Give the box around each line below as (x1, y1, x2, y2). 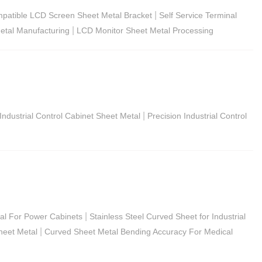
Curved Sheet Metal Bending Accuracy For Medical (44, 226, 233, 236)
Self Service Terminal (159, 10, 237, 20)
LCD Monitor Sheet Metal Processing (77, 25, 213, 35)
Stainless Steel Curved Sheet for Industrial (89, 211, 246, 221)
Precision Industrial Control (147, 111, 247, 120)
